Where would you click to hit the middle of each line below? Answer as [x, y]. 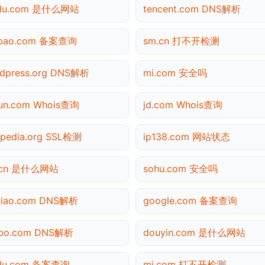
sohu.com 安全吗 [180, 168]
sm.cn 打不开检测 [181, 41]
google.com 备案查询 [190, 200]
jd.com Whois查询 [183, 104]
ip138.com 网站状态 [187, 136]
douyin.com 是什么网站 [194, 232]
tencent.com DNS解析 [192, 9]
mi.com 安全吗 [175, 72]
